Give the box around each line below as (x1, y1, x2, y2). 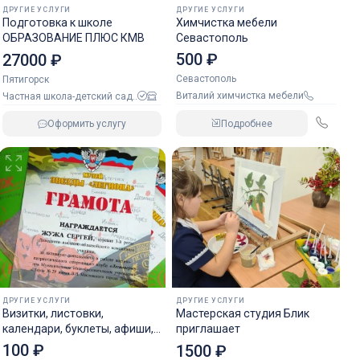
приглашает (176, 322, 241, 335)
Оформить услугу (47, 117, 127, 129)
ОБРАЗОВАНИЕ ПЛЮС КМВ (2, 31, 145, 44)
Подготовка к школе (2, 16, 112, 29)
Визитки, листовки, (2, 307, 104, 320)
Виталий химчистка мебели (182, 90, 305, 101)
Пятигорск (2, 73, 49, 85)
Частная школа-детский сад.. (8, 90, 137, 102)
